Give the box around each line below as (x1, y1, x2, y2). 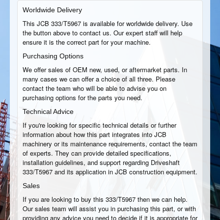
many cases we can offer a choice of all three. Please (23, 74, 175, 83)
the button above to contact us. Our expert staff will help (23, 28, 182, 37)
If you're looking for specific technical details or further (23, 120, 176, 130)
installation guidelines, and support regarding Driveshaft (23, 158, 180, 167)
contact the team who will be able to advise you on (23, 83, 166, 93)
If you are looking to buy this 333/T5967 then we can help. (23, 194, 188, 204)
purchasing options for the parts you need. (23, 93, 142, 102)
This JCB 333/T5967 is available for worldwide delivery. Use (23, 19, 192, 28)
